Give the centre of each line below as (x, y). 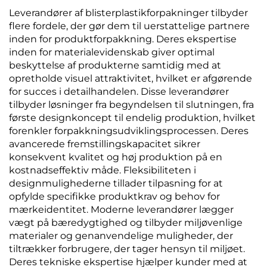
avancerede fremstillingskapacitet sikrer (105, 144)
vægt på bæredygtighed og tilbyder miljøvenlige (126, 223)
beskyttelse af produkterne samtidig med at (115, 65)
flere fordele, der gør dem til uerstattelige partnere (129, 26)
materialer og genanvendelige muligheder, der (121, 236)
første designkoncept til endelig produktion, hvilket (132, 118)
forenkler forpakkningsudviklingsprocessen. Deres (129, 131)
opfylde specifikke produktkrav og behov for (114, 196)
